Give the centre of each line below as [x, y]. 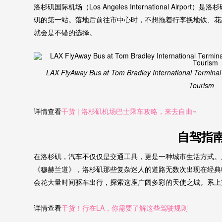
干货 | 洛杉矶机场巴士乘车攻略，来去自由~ [129, 111]
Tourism [201, 85]
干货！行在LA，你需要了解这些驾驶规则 [125, 207]
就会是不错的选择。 [65, 32]
